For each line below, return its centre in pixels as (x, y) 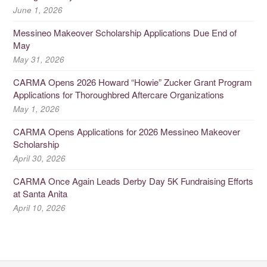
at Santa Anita (40, 193)
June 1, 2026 (38, 10)
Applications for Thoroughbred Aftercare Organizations (119, 94)
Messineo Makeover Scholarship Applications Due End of (125, 32)
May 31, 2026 (39, 59)
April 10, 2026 (39, 207)
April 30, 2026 (39, 158)
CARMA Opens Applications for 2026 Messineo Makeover (127, 131)
